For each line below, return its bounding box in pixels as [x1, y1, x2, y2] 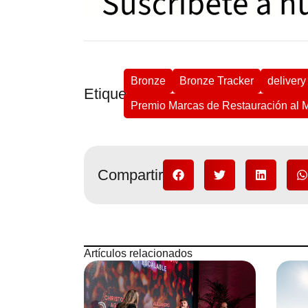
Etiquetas [84, 85, 146, 102]
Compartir [98, 166, 163, 184]
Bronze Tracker [179, 75, 254, 87]
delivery [267, 75, 306, 87]
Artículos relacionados [84, 247, 192, 260]
